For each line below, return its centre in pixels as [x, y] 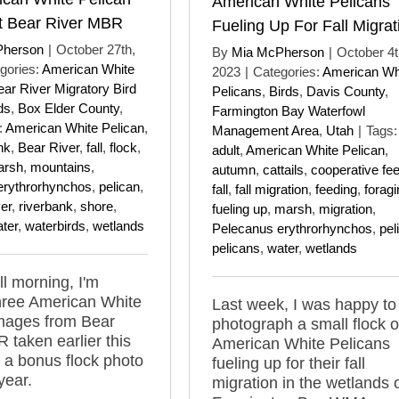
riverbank [46, 206]
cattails [283, 169]
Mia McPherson [278, 52]
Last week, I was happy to [304, 304]
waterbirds [55, 225]
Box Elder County [69, 108]
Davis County [346, 91]
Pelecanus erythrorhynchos [292, 228]
